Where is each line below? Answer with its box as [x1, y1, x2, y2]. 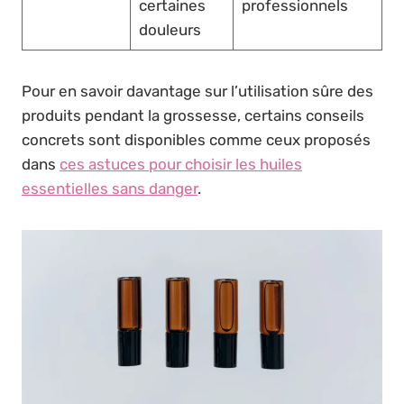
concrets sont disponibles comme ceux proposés [22, 130, 371, 149]
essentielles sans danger [22, 179, 197, 197]
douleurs [138, 20, 201, 39]
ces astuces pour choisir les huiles [60, 154, 302, 173]
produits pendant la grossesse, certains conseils [22, 106, 364, 124]
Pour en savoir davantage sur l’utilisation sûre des [22, 81, 373, 100]
